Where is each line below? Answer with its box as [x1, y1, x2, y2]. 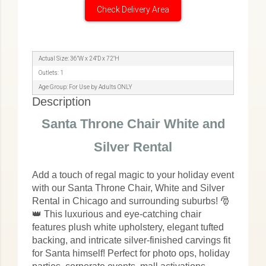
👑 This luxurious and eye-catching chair [32, 209, 201, 219]
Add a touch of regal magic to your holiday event [32, 170, 234, 180]
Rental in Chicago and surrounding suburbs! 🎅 [32, 196, 230, 206]
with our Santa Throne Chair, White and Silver [32, 183, 224, 193]
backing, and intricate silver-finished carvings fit [32, 235, 230, 245]
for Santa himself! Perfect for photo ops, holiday [32, 248, 230, 258]
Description [32, 95, 91, 108]
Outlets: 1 [39, 69, 64, 76]
